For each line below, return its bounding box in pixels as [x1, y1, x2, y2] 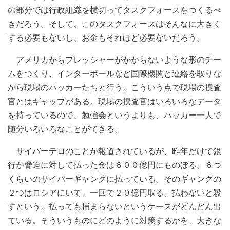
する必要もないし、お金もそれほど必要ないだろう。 [8, 32, 205, 43]
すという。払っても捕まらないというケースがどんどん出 [8, 201, 221, 212]
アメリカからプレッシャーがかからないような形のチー [8, 54, 221, 65]
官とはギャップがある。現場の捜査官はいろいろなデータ [8, 95, 221, 106]
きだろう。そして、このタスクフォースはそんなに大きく [8, 18, 221, 29]
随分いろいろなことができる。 [8, 123, 123, 134]
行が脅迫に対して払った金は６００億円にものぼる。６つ [8, 159, 221, 170]
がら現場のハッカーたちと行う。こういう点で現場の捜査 [8, 82, 221, 92]
